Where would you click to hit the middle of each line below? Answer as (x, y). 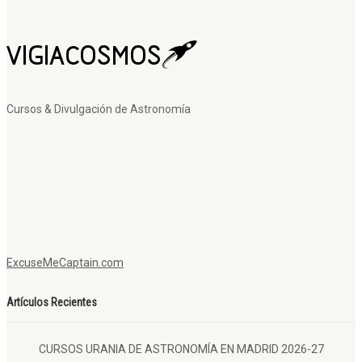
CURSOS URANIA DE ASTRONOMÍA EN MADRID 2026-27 (181, 349)
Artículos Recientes (52, 303)
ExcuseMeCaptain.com (65, 263)
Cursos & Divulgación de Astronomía (99, 109)
